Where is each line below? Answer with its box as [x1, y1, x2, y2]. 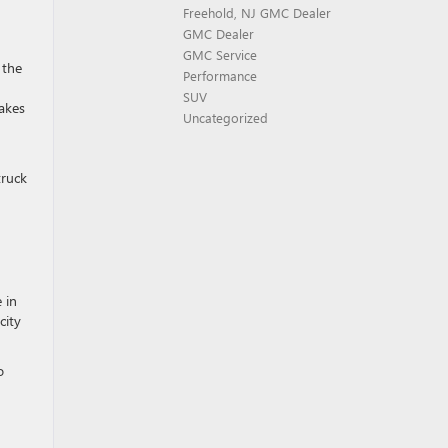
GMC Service [183, 46, 257, 63]
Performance [183, 67, 257, 84]
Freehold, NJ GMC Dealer [183, 4, 331, 21]
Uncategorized [183, 109, 268, 126]
